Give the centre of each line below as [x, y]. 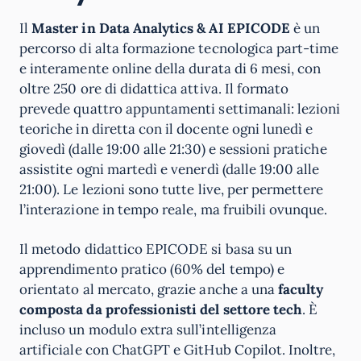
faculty [299, 289]
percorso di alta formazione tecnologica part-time [179, 48]
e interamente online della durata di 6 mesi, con [170, 68]
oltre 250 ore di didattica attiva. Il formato [154, 89]
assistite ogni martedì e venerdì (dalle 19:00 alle [170, 169]
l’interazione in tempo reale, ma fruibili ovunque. [174, 210]
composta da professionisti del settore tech [161, 309]
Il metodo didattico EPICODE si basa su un [156, 249]
